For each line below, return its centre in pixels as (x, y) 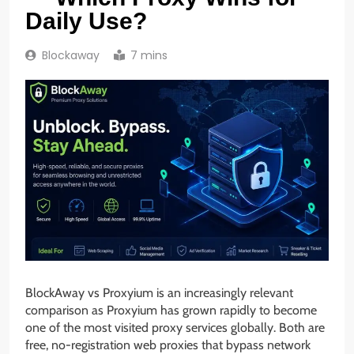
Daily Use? (86, 21)
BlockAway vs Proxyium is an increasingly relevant (159, 292)
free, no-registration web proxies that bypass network (168, 345)
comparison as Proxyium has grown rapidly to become (171, 310)
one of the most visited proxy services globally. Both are (175, 327)
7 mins (149, 56)
